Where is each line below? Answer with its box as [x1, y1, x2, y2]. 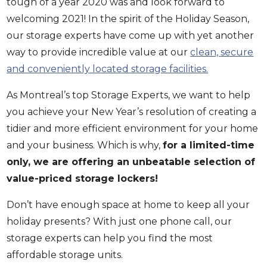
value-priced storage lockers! [7, 173, 159, 184]
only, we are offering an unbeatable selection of [7, 156, 256, 167]
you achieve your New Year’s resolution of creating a [7, 106, 257, 117]
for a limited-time [163, 139, 255, 151]
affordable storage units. [7, 249, 123, 260]
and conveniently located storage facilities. [7, 63, 209, 74]
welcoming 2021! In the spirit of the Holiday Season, [7, 13, 250, 24]
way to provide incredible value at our [7, 46, 191, 58]
